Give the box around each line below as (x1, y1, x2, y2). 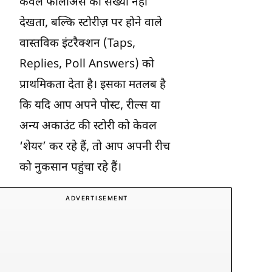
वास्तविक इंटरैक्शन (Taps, (19, 36, 135, 52)
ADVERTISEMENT (66, 194, 129, 202)
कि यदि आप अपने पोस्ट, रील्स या (19, 98, 160, 114)
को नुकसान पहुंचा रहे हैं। (19, 160, 121, 175)
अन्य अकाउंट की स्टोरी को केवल (19, 118, 157, 134)
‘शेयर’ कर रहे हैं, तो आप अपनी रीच (19, 139, 170, 155)
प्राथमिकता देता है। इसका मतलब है (19, 77, 166, 93)
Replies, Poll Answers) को (19, 56, 154, 72)
